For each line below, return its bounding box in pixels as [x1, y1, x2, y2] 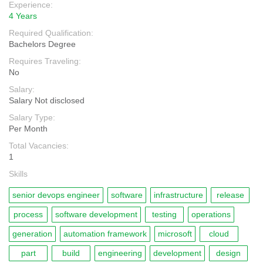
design [216, 248, 241, 258]
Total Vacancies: [9, 141, 69, 150]
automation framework [63, 229, 147, 238]
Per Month [9, 124, 48, 133]
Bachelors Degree [9, 39, 76, 49]
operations [191, 210, 231, 219]
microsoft [158, 229, 192, 238]
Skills [9, 169, 28, 178]
